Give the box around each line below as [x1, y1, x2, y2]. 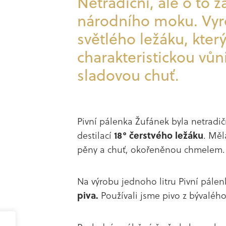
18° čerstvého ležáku [114, 128, 204, 142]
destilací [77, 128, 115, 142]
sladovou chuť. [77, 64, 180, 86]
